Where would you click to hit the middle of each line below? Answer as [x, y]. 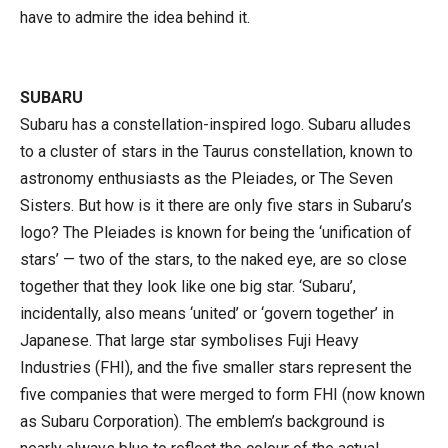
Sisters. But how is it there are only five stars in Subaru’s [216, 205]
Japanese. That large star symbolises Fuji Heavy [189, 340]
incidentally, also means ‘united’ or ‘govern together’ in [207, 313]
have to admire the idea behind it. [135, 17]
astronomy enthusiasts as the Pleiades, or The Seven [206, 178]
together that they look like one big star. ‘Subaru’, [188, 286]
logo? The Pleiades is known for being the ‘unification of [216, 232]
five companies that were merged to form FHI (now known [222, 394]
